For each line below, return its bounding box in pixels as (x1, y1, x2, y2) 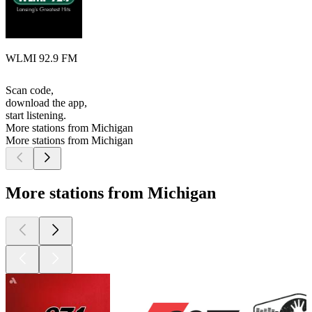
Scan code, (6, 84, 54, 97)
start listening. (6, 109, 66, 122)
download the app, (6, 97, 87, 109)
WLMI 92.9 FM (6, 52, 77, 65)
